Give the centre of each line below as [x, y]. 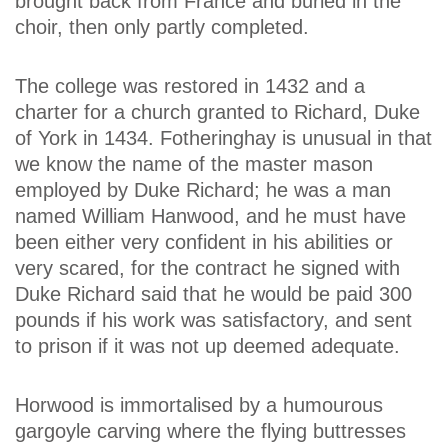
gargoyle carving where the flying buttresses [210, 431]
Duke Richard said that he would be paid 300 [213, 294]
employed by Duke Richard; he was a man [203, 190]
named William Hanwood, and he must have [210, 216]
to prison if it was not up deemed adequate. [207, 346]
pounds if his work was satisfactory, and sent [213, 320]
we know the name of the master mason [194, 164]
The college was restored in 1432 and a [190, 86]
